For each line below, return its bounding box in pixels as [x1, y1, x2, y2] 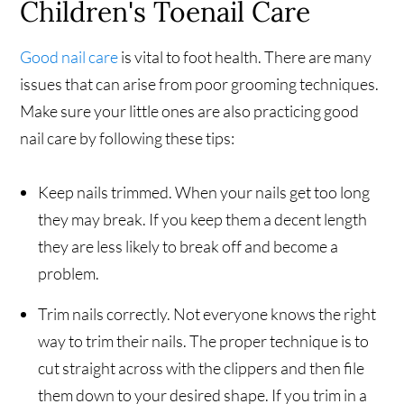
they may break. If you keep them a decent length [38, 209, 368, 230]
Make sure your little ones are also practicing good [20, 101, 360, 122]
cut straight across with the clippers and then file [38, 358, 365, 379]
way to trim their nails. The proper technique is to [38, 331, 370, 352]
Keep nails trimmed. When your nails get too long [38, 182, 371, 203]
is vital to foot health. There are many [118, 47, 372, 68]
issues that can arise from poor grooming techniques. [20, 74, 380, 95]
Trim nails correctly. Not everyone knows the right [38, 304, 377, 325]
